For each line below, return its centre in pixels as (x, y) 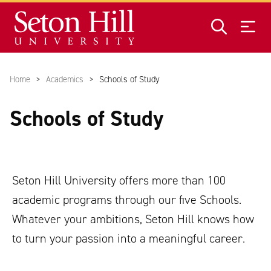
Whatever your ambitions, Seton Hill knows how (133, 219)
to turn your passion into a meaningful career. (129, 239)
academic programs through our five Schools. (127, 200)
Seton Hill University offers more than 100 (119, 181)
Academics (65, 80)
